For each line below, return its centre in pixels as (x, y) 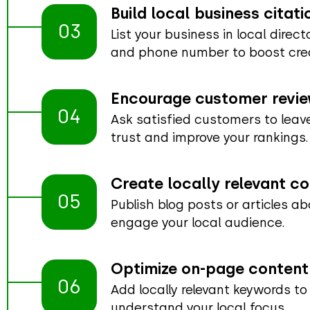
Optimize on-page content (210, 268)
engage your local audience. (198, 222)
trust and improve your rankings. (210, 137)
